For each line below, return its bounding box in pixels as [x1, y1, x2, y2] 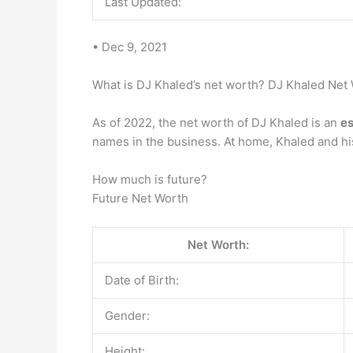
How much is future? [92, 172, 207, 187]
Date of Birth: [105, 273, 179, 288]
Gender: [105, 308, 150, 323]
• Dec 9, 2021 [92, 39, 167, 54]
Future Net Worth [92, 191, 188, 206]
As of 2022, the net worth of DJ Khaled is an [92, 115, 340, 130]
